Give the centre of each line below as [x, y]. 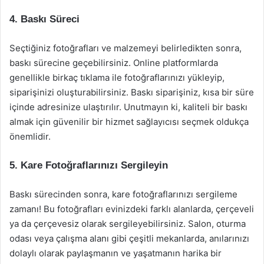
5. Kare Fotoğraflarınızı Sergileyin [89, 165]
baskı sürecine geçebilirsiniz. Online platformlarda [114, 63]
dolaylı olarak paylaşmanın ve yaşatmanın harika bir [115, 253]
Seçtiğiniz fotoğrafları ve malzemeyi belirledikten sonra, [126, 48]
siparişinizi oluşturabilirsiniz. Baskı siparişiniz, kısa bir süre [132, 92]
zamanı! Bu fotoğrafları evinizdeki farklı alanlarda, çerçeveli [132, 209]
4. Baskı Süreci [44, 19]
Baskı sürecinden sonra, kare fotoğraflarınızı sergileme [123, 194]
